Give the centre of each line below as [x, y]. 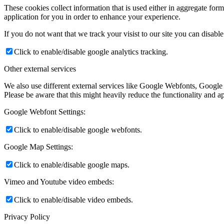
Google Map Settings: [38, 147]
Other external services [40, 69]
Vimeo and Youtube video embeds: [59, 182]
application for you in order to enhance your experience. [92, 17]
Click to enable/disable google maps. [72, 165]
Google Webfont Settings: [45, 112]
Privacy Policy [27, 217]
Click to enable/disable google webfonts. [78, 130]
